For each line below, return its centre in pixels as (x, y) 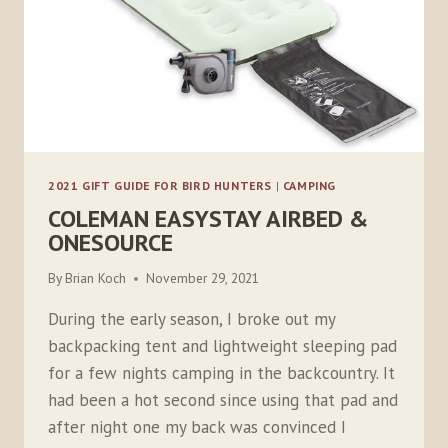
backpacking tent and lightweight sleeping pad (222, 346)
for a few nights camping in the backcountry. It (221, 373)
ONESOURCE (110, 242)
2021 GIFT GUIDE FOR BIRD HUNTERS (160, 185)
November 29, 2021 (203, 278)
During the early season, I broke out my (191, 319)
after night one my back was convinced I (197, 427)
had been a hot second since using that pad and (223, 400)
